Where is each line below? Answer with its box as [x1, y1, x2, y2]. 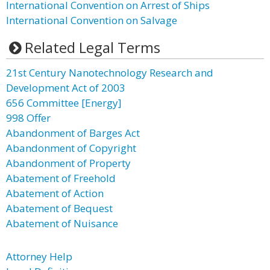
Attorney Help [6, 250, 72, 263]
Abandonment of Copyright [6, 141, 136, 155]
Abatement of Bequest [6, 201, 113, 215]
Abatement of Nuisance [6, 216, 118, 230]
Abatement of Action [6, 186, 104, 200]
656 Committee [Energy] [6, 96, 122, 110]
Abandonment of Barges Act [6, 126, 140, 140]
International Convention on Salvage [6, 13, 177, 27]
